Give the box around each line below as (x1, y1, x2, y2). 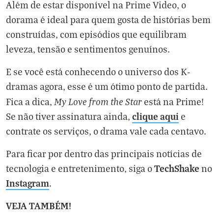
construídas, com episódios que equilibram (6, 28, 187, 40)
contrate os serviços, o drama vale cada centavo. (6, 125, 206, 137)
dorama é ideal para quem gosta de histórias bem (6, 14, 211, 25)
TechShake (154, 162, 199, 174)
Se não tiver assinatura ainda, (6, 110, 132, 122)
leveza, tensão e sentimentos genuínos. (6, 43, 170, 55)
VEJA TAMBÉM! (6, 199, 71, 212)
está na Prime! (142, 96, 204, 107)
